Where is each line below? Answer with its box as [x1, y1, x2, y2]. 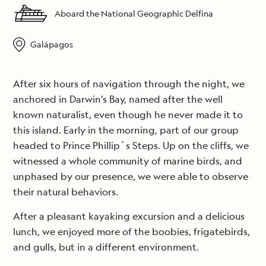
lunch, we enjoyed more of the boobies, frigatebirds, [13, 225, 250, 239]
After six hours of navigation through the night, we [13, 77, 245, 91]
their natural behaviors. [13, 185, 118, 199]
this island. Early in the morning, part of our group [13, 123, 239, 137]
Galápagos [30, 38, 73, 50]
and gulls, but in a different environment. [13, 240, 199, 254]
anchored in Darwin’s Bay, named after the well [13, 93, 223, 106]
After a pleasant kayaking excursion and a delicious [13, 210, 245, 223]
